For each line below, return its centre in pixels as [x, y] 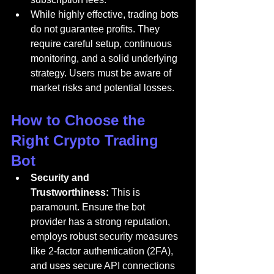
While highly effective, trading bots [106, 14]
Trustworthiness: [70, 192]
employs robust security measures [106, 236]
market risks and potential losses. [102, 88]
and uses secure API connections [104, 266]
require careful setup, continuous [102, 44]
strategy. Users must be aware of [102, 73]
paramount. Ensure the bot [89, 207]
